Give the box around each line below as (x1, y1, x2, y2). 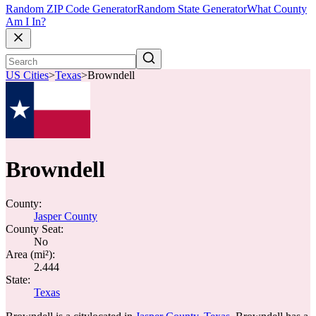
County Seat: (6, 223, 63, 235)
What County (247, 3, 307, 16)
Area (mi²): (6, 248, 55, 260)
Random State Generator (137, 3, 247, 16)
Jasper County (34, 210, 97, 222)
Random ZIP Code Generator (6, 3, 137, 16)
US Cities (6, 69, 49, 82)
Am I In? (6, 16, 46, 28)
